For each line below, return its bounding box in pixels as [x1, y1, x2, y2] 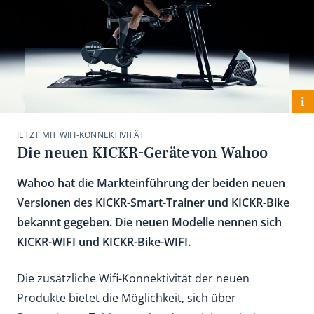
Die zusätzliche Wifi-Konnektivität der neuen [17, 271, 250, 286]
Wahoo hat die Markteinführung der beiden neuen [17, 175, 285, 191]
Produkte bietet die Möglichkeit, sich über [17, 290, 236, 306]
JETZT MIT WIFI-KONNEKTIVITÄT [17, 129, 144, 141]
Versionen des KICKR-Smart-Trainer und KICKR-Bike [17, 195, 289, 210]
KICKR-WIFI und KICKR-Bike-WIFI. [17, 234, 191, 250]
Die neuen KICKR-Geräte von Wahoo [17, 143, 268, 163]
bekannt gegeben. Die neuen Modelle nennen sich [17, 214, 282, 230]
